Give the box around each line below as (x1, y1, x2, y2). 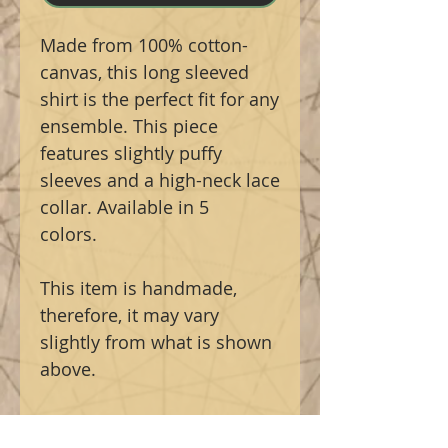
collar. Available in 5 (40, 195, 209, 220)
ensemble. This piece (40, 114, 218, 139)
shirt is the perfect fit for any (40, 87, 279, 112)
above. (40, 357, 96, 382)
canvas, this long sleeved (40, 60, 249, 85)
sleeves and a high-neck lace (40, 168, 280, 193)
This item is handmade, (40, 276, 237, 301)
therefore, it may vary (40, 303, 219, 328)
